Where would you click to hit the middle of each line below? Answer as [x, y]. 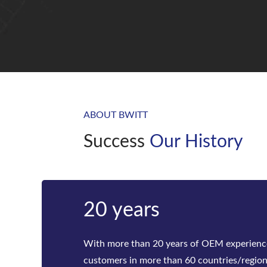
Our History [196, 142]
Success [117, 142]
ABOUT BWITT [116, 115]
